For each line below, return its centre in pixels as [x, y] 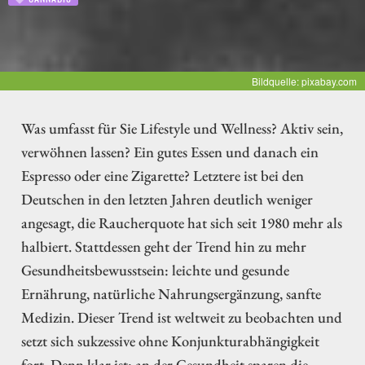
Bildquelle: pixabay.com [304, 81]
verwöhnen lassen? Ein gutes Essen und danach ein [170, 152]
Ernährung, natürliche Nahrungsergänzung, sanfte [171, 294]
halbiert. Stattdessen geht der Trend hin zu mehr [164, 246]
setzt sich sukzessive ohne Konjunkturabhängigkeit [170, 341]
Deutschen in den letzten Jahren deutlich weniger [167, 199]
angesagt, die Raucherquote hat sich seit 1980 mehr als [182, 223]
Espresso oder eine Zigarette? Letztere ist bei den [163, 176]
